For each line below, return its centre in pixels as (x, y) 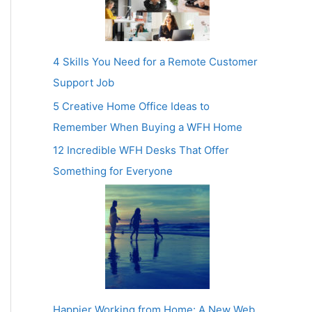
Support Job (84, 82)
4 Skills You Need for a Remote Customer (155, 61)
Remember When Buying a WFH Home (148, 127)
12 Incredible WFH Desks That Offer (141, 150)
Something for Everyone (113, 171)
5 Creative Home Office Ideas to (131, 106)
